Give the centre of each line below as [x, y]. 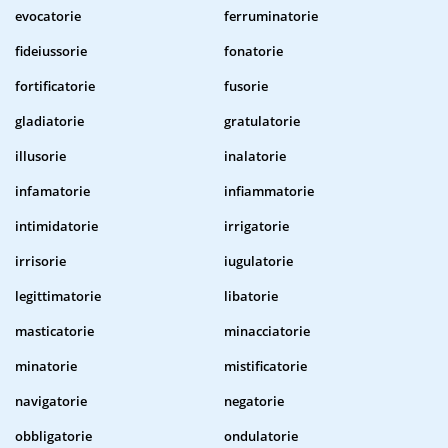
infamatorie [52, 191]
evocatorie [48, 16]
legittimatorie [58, 296]
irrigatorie [256, 226]
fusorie [246, 86]
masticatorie [54, 331]
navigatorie [51, 401]
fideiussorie [51, 51]
